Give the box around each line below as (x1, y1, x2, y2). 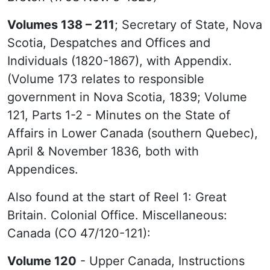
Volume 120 (7, 254, 77, 268)
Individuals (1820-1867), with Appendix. (7, 54, 232, 68)
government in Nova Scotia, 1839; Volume (7, 90, 247, 104)
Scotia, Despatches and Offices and (7, 36, 210, 50)
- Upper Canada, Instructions (77, 254, 245, 268)
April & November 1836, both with (7, 144, 199, 159)
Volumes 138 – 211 (7, 17, 115, 32)
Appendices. (7, 162, 78, 177)
